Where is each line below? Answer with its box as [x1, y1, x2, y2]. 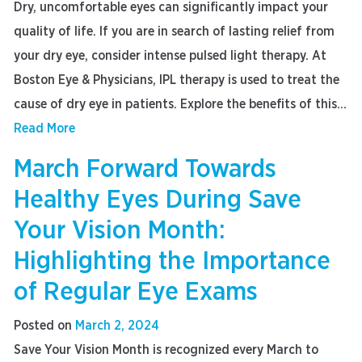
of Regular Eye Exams [14, 279, 258, 305]
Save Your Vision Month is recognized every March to [14, 343, 318, 356]
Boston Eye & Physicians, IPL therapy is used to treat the [14, 74, 339, 86]
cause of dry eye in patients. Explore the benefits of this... [14, 98, 347, 111]
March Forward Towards [14, 156, 276, 182]
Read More [14, 122, 75, 135]
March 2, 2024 [75, 319, 159, 332]
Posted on [14, 319, 75, 332]
